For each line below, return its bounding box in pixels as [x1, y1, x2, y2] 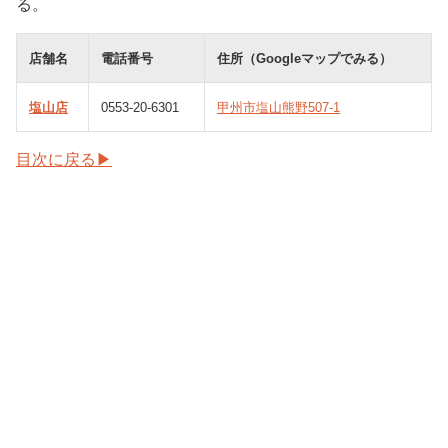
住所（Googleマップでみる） [217, 51, 392, 67]
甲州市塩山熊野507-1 [217, 100, 340, 116]
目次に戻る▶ [16, 151, 112, 169]
